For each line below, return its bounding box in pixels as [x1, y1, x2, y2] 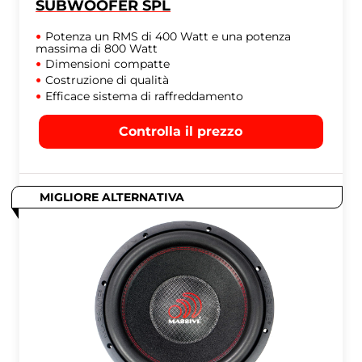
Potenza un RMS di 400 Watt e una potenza [45, 29, 292, 44]
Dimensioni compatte [45, 57, 170, 72]
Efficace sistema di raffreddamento [45, 89, 244, 104]
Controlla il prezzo [119, 124, 243, 140]
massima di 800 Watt [36, 41, 158, 57]
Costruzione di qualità [45, 73, 170, 88]
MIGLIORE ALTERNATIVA [40, 190, 185, 205]
